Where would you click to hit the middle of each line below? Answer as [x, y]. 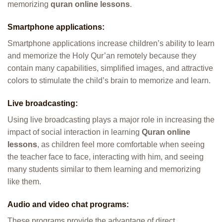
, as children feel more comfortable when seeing [121, 145]
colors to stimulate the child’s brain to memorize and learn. [109, 81]
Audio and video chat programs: [69, 204]
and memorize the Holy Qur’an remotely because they [102, 56]
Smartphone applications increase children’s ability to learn [111, 44]
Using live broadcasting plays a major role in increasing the [111, 120]
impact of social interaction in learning [75, 132]
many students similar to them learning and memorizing [104, 169]
